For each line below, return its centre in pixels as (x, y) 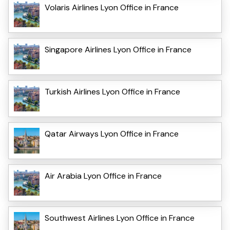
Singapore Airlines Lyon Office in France (118, 50)
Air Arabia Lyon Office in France (103, 176)
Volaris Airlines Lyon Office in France (112, 8)
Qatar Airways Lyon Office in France (112, 134)
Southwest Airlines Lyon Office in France (120, 218)
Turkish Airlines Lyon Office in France (112, 92)
